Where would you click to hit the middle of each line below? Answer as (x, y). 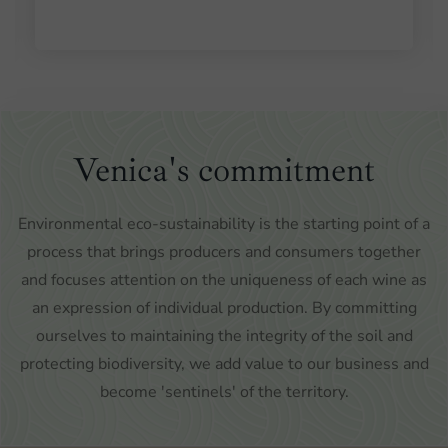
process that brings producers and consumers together (224, 252)
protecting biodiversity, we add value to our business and (224, 364)
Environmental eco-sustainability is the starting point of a (224, 224)
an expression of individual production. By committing (224, 308)
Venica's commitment (224, 170)
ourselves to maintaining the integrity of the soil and (224, 336)
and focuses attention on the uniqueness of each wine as (224, 280)
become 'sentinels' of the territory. (224, 392)
